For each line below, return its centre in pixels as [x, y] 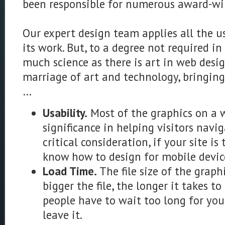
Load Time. [70, 171]
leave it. [63, 215]
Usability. [65, 113]
